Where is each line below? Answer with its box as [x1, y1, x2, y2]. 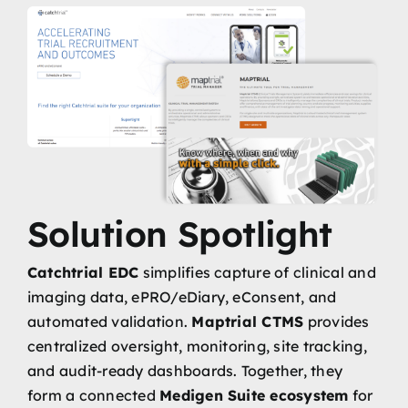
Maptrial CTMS [191, 311, 304, 331]
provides [303, 311, 370, 331]
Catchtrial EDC [26, 262, 139, 281]
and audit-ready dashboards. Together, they [26, 361, 343, 380]
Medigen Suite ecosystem [159, 385, 349, 404]
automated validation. [26, 311, 192, 331]
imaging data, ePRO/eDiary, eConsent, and [26, 287, 337, 306]
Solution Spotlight [26, 211, 332, 256]
